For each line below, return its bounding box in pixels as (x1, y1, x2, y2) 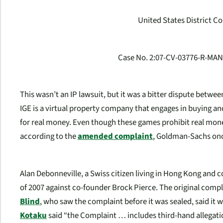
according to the (20, 130, 78, 143)
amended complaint (78, 130, 153, 143)
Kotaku (20, 209, 47, 222)
